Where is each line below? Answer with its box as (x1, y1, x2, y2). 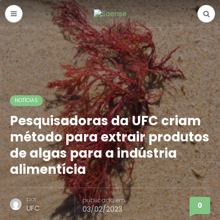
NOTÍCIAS (15, 97, 38, 104)
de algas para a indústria (10, 144, 177, 162)
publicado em (82, 196, 125, 204)
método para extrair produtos (10, 128, 209, 146)
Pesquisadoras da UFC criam (10, 112, 201, 130)
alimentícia (10, 161, 86, 178)
